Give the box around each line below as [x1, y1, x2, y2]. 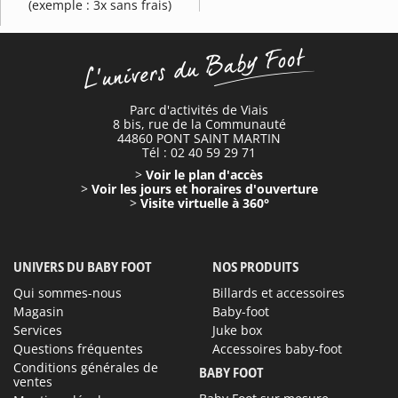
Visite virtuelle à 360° [139, 194, 269, 211]
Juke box [212, 321, 262, 338]
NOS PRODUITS [212, 257, 298, 275]
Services [13, 321, 62, 338]
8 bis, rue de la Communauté [112, 115, 286, 132]
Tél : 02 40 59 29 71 [142, 143, 256, 161]
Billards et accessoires [212, 283, 345, 301]
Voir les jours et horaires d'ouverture [91, 179, 318, 197]
